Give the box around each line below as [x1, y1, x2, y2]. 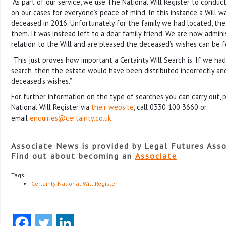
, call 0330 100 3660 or [134, 102, 207, 112]
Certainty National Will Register [31, 179, 117, 187]
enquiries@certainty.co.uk [30, 112, 111, 123]
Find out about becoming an [11, 150, 135, 161]
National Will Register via [11, 102, 91, 112]
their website [91, 102, 134, 112]
